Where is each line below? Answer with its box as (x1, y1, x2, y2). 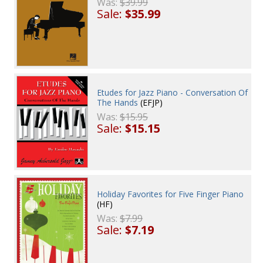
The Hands (97, 97, 139, 109)
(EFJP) (138, 97, 163, 109)
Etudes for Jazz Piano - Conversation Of (97, 87, 248, 99)
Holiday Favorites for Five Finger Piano (97, 188, 244, 200)
